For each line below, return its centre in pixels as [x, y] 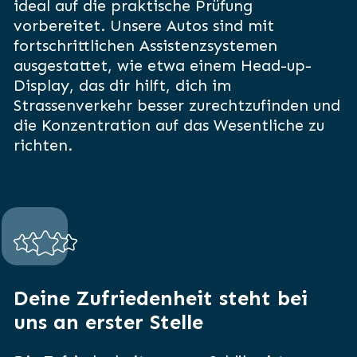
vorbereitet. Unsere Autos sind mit [144, 26]
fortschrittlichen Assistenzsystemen [145, 46]
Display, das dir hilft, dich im [122, 86]
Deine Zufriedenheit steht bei [161, 299]
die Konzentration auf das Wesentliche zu [169, 126]
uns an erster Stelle [108, 323]
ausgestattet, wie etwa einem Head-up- [163, 66]
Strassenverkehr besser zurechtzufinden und [177, 106]
